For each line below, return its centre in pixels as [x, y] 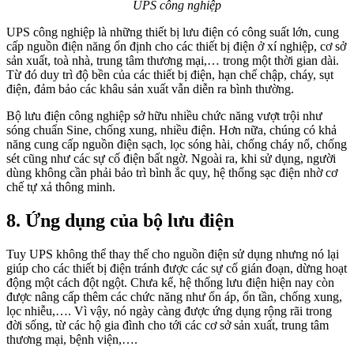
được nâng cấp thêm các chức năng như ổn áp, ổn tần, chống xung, [174, 297]
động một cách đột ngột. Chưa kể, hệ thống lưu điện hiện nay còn [170, 283]
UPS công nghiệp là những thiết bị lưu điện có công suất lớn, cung [173, 32]
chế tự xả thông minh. [61, 187]
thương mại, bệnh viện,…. [72, 340]
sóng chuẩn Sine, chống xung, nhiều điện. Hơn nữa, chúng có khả [171, 130]
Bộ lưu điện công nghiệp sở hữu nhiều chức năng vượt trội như [164, 116]
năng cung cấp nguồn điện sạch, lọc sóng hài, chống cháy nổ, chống [177, 145]
